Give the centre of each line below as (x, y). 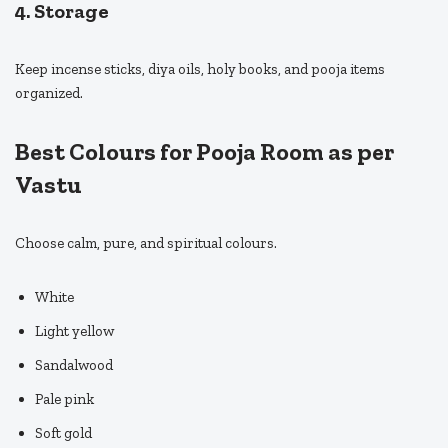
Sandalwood (74, 365)
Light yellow (74, 331)
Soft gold (63, 433)
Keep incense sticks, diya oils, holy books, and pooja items (200, 69)
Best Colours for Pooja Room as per (204, 152)
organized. (49, 93)
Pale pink (64, 399)
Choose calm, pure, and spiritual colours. (146, 243)
